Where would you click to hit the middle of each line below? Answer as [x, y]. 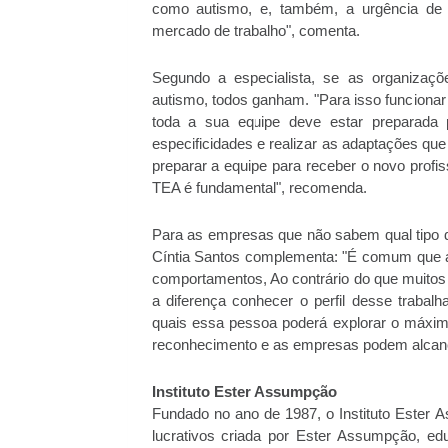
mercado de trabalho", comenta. [255, 31]
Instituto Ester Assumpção [244, 392]
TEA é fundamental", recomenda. [259, 188]
